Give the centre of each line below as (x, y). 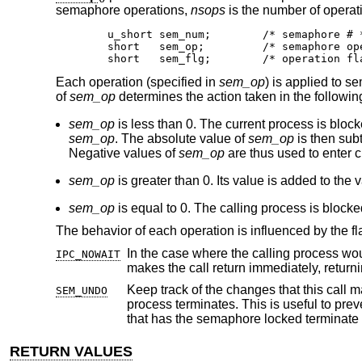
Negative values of (123, 154)
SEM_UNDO (81, 291)
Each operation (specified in (137, 82)
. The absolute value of (181, 139)
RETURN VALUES (72, 352)
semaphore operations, (123, 11)
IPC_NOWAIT (88, 254)
